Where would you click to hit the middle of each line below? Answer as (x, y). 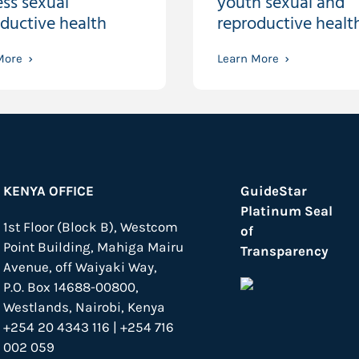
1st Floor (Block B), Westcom (91, 227)
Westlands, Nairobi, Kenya (85, 307)
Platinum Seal (287, 211)
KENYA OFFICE (49, 191)
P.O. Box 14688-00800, (71, 287)
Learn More (248, 58)
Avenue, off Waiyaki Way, (81, 267)
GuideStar (274, 191)
